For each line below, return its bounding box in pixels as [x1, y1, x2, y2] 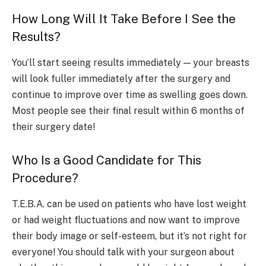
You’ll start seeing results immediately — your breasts [12, 57, 249, 69]
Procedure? [12, 170, 78, 185]
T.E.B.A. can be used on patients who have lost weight [12, 198, 246, 210]
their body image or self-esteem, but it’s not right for [12, 230, 247, 242]
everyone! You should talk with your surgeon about [12, 246, 235, 258]
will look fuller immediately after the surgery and [12, 73, 230, 85]
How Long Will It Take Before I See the [12, 11, 236, 26]
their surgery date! [12, 121, 95, 133]
